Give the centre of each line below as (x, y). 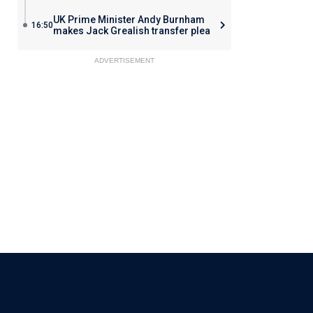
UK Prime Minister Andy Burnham (129, 20)
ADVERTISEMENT (124, 60)
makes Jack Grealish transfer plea (131, 31)
